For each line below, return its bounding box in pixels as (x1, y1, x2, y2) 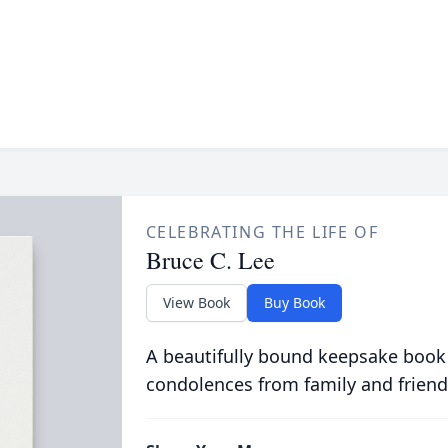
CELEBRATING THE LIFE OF (145, 221, 379, 243)
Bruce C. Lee (145, 244, 275, 276)
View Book (162, 293, 230, 312)
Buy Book (263, 293, 325, 312)
